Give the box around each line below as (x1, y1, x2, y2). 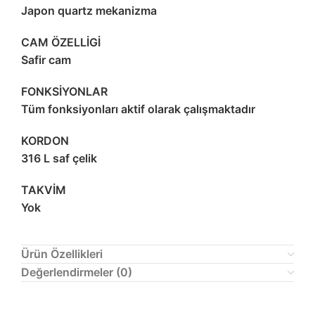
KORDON (21, 134, 69, 148)
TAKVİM (21, 183, 66, 198)
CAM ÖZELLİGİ (21, 35, 101, 50)
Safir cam (21, 53, 71, 67)
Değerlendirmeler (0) (21, 265, 132, 280)
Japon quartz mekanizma (21, 4, 157, 18)
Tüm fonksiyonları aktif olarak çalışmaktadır (21, 102, 255, 117)
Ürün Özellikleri (21, 247, 103, 262)
